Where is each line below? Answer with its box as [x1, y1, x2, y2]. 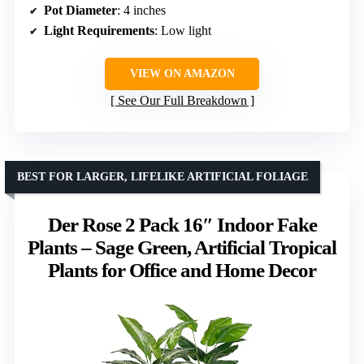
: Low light [154, 24, 211, 38]
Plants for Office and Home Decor [48, 259, 316, 282]
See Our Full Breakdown [117, 93, 247, 108]
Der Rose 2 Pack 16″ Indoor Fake [47, 214, 317, 236]
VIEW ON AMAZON [129, 67, 235, 80]
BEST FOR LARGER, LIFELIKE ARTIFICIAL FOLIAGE [17, 171, 308, 184]
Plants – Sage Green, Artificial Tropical [28, 236, 336, 259]
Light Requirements [44, 24, 154, 38]
